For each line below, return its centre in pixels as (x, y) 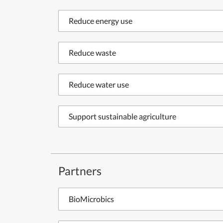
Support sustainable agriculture (122, 116)
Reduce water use (99, 84)
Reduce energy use (101, 21)
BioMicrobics (91, 199)
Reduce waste (92, 53)
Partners (80, 171)
